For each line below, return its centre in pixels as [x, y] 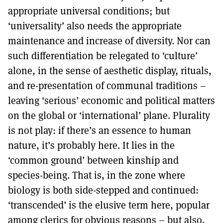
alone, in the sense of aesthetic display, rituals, [110, 71]
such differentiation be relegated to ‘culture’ [103, 56]
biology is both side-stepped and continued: [103, 190]
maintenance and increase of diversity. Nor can [109, 41]
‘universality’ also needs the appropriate [95, 26]
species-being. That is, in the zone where [97, 175]
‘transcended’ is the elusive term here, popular [109, 205]
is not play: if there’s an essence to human [100, 130]
